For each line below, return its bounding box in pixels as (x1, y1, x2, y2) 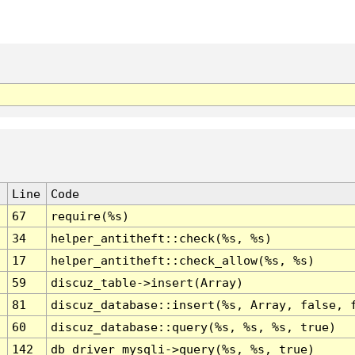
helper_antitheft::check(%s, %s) (50, 231, 272, 246)
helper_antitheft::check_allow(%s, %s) (50, 254, 315, 268)
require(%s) (50, 209, 129, 223)
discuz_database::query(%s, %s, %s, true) (50, 320, 336, 334)
